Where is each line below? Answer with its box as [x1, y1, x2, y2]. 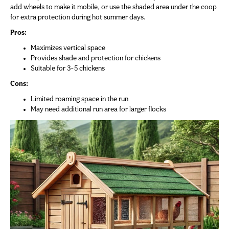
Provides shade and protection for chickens [31, 55, 161, 63]
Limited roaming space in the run [31, 96, 128, 104]
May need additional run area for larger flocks [31, 106, 166, 114]
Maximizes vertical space [31, 44, 105, 53]
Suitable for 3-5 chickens [31, 65, 105, 73]
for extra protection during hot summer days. [10, 14, 146, 22]
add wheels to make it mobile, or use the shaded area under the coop [10, 4, 217, 12]
